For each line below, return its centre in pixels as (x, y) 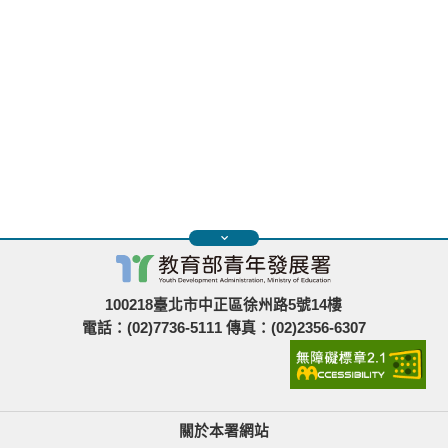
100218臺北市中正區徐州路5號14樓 (224, 305)
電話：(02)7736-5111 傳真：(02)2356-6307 (223, 328)
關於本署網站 (224, 430)
